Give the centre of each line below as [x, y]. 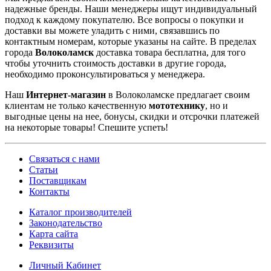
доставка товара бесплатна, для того [171, 52]
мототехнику [177, 105]
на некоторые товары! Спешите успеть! [87, 127]
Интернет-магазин [67, 94]
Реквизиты [51, 244]
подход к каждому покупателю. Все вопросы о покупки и [124, 19]
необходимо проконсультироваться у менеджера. [105, 74]
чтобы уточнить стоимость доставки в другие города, [116, 63]
